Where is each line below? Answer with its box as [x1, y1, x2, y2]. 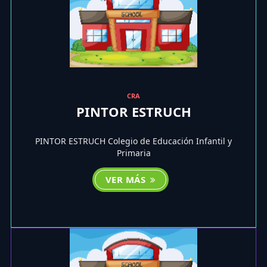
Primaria [116, 147, 151, 159]
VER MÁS [105, 173, 148, 186]
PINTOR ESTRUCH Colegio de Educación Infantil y [35, 135, 232, 147]
